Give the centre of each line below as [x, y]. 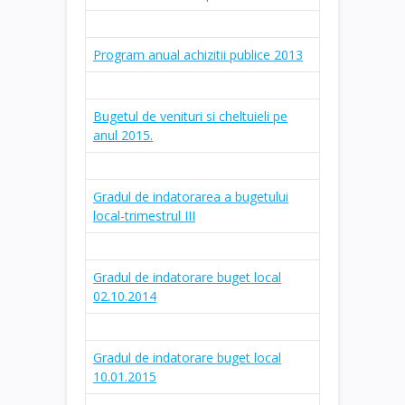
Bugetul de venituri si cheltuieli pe [190, 116]
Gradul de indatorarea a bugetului [191, 196]
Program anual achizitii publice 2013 [198, 54]
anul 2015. [123, 135]
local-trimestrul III [144, 215]
